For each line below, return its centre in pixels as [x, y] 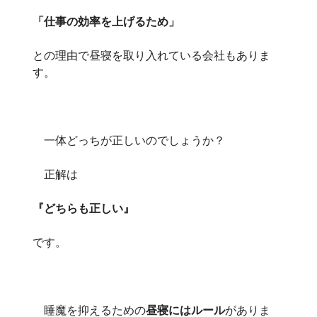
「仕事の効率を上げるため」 [106, 21]
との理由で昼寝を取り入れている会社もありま [151, 55]
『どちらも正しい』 [83, 208]
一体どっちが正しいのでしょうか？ [129, 140]
